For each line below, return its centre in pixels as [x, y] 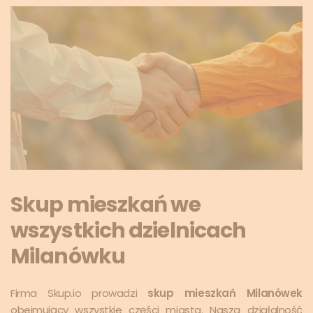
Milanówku [68, 256]
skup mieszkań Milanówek [225, 293]
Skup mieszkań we [105, 204]
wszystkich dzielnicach [129, 230]
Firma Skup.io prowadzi [79, 293]
